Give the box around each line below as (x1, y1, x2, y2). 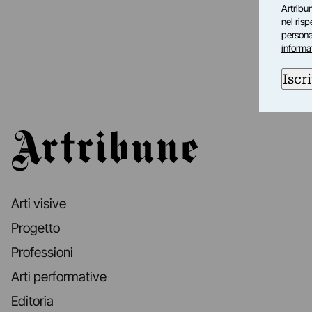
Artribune (11, 131, 63, 147)
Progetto (11, 220, 60, 237)
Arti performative (11, 269, 107, 286)
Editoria (11, 293, 54, 310)
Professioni (11, 244, 73, 261)
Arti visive (11, 196, 66, 212)
